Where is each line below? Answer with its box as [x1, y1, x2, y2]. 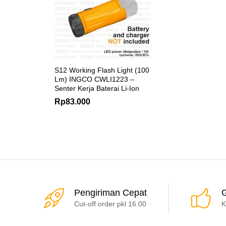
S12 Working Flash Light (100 [54, 66, 149, 74]
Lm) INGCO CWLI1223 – [54, 75, 134, 83]
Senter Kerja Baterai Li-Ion [54, 84, 139, 92]
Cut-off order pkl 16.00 [74, 199, 146, 208]
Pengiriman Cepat [74, 187, 147, 198]
